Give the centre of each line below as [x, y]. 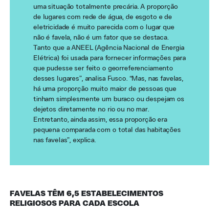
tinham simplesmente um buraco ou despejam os [109, 99]
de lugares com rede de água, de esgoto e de [103, 17]
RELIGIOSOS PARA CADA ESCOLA [75, 204]
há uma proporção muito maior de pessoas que [105, 89]
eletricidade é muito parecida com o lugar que [104, 28]
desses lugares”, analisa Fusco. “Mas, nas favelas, [108, 79]
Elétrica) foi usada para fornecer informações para [109, 58]
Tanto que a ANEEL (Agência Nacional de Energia [109, 48]
